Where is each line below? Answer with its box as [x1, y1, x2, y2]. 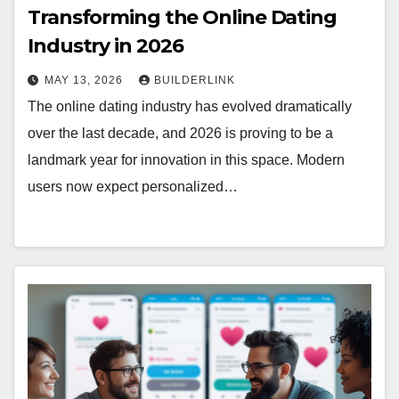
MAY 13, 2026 [45, 74, 126, 86]
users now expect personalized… [28, 179, 238, 194]
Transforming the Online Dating [28, 5, 337, 29]
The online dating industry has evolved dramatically [28, 99, 352, 114]
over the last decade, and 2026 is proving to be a [28, 126, 333, 141]
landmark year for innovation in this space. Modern [28, 152, 345, 167]
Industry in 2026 [28, 34, 183, 58]
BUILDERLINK [154, 74, 235, 86]
